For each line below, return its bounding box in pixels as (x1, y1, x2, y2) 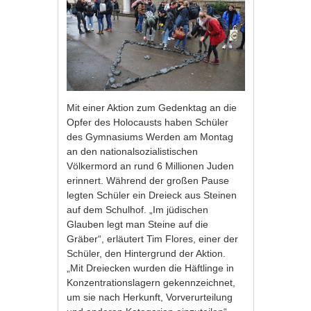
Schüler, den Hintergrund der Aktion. (67, 247, 226, 259)
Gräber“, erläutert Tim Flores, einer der (67, 233, 239, 244)
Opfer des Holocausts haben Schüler (67, 116, 229, 128)
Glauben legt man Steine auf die (67, 218, 209, 230)
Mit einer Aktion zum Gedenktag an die (67, 101, 237, 113)
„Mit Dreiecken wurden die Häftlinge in (67, 262, 235, 274)
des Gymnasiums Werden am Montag (67, 131, 234, 142)
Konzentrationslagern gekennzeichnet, (67, 276, 236, 288)
